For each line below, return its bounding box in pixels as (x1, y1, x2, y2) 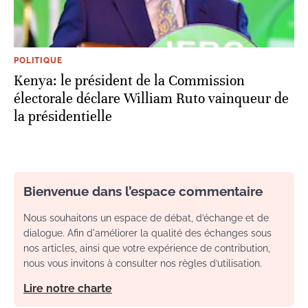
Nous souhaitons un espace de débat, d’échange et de (23, 212, 269, 223)
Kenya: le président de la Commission (14, 71, 245, 89)
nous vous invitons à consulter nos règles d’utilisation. (23, 257, 262, 269)
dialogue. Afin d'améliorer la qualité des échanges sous (23, 227, 272, 239)
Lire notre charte (23, 281, 112, 295)
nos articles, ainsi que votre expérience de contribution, (23, 242, 270, 254)
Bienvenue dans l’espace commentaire (23, 183, 263, 199)
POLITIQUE (14, 55, 63, 65)
